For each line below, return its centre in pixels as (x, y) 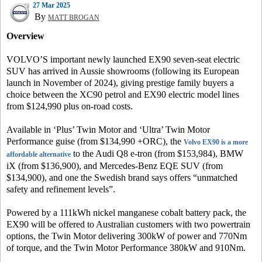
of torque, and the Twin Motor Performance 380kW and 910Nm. (126, 248)
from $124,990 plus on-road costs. (70, 106)
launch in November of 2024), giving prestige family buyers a (120, 83)
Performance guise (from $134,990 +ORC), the (95, 142)
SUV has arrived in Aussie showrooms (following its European (123, 71)
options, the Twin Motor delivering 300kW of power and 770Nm (127, 236)
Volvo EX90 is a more (216, 142)
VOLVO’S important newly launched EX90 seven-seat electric (123, 60)
